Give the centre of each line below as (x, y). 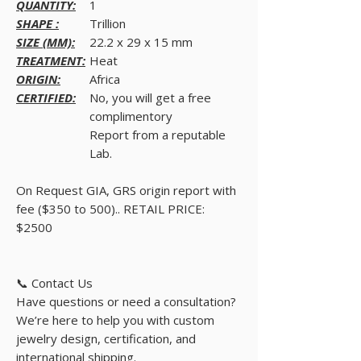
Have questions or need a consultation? (126, 301)
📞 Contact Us (54, 282)
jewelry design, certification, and (106, 338)
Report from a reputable (159, 134)
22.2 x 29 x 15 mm (141, 41)
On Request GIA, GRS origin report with (126, 190)
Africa (105, 79)
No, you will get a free (150, 97)
